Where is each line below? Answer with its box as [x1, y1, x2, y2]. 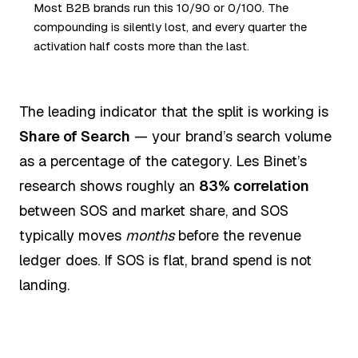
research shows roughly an [19, 177, 199, 196]
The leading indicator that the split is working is [19, 102, 328, 121]
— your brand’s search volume [130, 127, 332, 146]
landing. [19, 276, 70, 295]
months [125, 226, 174, 245]
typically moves [19, 226, 125, 245]
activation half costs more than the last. [34, 38, 249, 54]
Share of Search [19, 127, 130, 146]
